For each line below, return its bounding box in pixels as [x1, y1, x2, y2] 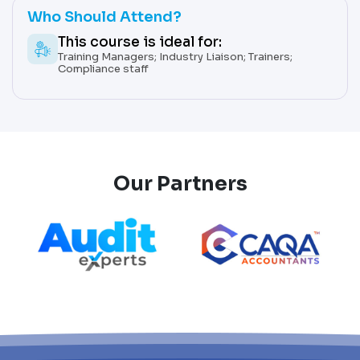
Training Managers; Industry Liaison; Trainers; [58, 50, 292, 64]
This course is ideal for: [58, 34, 222, 51]
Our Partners [112, 171, 247, 197]
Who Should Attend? [27, 8, 182, 27]
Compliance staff [58, 62, 149, 76]
